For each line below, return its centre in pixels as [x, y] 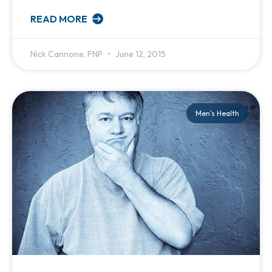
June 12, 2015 [140, 54]
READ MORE [60, 19]
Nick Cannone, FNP [67, 54]
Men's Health [217, 113]
